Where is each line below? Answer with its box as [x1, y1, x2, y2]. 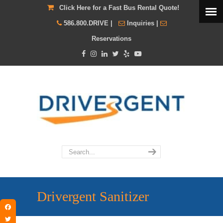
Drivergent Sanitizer [37, 189, 149, 204]
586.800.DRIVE [63, 19, 109, 27]
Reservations [92, 35, 131, 42]
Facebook [4, 211, 35, 219]
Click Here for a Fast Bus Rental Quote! [59, 4, 180, 11]
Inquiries [126, 19, 154, 27]
